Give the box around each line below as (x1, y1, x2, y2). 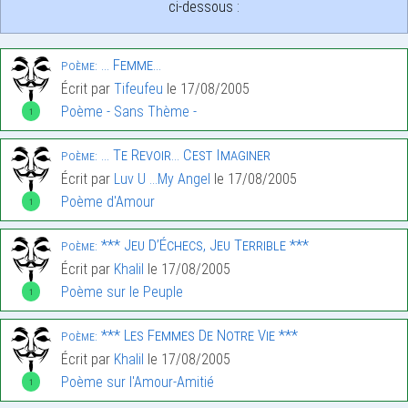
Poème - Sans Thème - (61, 103, 197, 121)
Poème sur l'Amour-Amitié (61, 373, 214, 392)
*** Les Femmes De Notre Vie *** (97, 326, 298, 345)
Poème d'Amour (61, 193, 155, 211)
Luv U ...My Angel (114, 170, 210, 189)
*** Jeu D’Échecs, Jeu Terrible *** (97, 236, 309, 255)
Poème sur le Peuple (61, 283, 183, 301)
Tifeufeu (114, 80, 163, 98)
